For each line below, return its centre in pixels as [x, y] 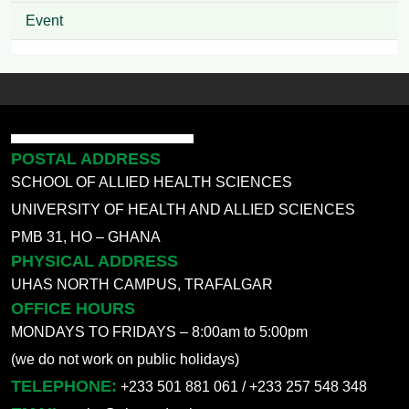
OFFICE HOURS [73, 309]
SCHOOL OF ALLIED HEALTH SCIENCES [152, 183]
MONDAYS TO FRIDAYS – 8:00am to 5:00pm [159, 332]
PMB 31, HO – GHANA [86, 237]
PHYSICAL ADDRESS [94, 262]
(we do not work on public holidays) [125, 360]
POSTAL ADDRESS [86, 159]
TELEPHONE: [64, 387]
